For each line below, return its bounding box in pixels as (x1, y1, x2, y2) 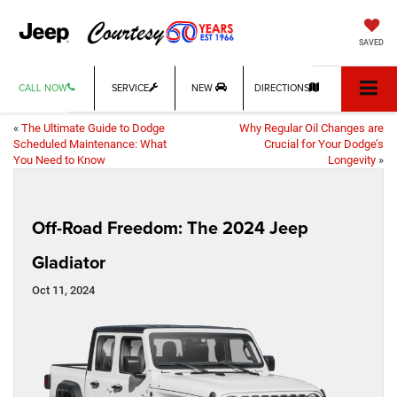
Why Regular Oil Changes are (239, 121, 384, 136)
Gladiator (32, 249, 105, 276)
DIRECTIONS (254, 81, 310, 96)
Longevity (328, 153, 376, 167)
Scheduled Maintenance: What (13, 137, 167, 152)
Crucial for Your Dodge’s (264, 137, 384, 152)
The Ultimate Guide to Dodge (21, 121, 165, 136)
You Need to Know (13, 153, 105, 167)
